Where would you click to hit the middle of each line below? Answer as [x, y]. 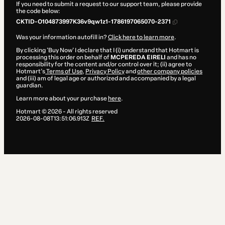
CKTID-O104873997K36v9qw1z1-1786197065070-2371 [93, 22]
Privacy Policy [105, 72]
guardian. [30, 86]
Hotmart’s [31, 72]
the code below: [38, 11]
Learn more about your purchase [62, 99]
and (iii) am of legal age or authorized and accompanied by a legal [106, 79]
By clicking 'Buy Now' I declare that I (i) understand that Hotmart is [107, 50]
